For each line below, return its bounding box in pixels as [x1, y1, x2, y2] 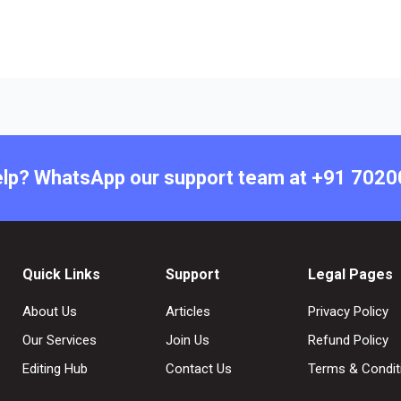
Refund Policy [308, 332, 389, 349]
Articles [165, 303, 210, 320]
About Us [22, 303, 77, 320]
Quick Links [22, 266, 100, 284]
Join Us [165, 332, 209, 349]
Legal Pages [308, 266, 394, 284]
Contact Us [165, 361, 232, 378]
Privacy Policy [308, 303, 389, 320]
